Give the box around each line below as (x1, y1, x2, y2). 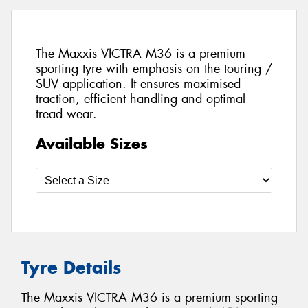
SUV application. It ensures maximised (36, 76, 241, 93)
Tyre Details (21, 256, 121, 278)
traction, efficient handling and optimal (36, 91, 245, 108)
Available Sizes (36, 133, 148, 153)
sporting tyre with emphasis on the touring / (36, 60, 272, 78)
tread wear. (36, 106, 97, 123)
